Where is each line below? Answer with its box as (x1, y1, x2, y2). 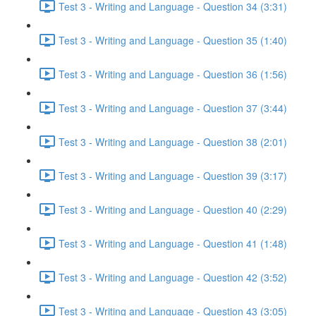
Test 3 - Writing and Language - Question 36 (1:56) (59, 66, 287, 81)
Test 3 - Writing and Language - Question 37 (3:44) (59, 100, 287, 115)
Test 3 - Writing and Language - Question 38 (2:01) (59, 134, 287, 149)
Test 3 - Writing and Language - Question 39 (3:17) (59, 168, 287, 183)
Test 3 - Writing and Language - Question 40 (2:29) (59, 202, 287, 217)
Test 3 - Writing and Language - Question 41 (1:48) (59, 236, 287, 250)
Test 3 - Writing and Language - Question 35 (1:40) (59, 32, 287, 47)
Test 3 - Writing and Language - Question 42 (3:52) (59, 269, 287, 284)
